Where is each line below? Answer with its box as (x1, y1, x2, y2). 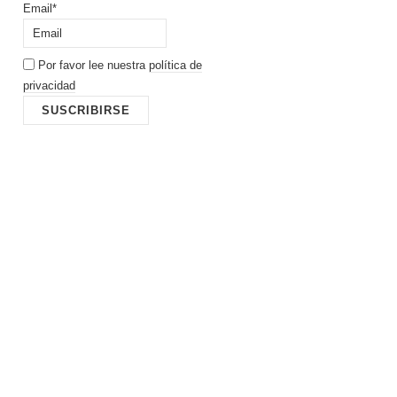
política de (149, 58, 202, 72)
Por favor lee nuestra (35, 58, 149, 72)
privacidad (23, 78, 75, 92)
